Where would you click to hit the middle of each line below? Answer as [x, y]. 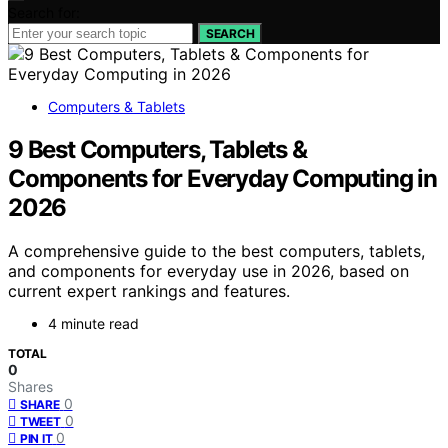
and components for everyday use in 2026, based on [208, 271]
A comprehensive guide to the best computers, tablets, [216, 251]
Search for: [44, 12]
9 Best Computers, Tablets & [157, 149]
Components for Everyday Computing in [222, 178]
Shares [30, 387]
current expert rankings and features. [149, 291]
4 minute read [93, 324]
